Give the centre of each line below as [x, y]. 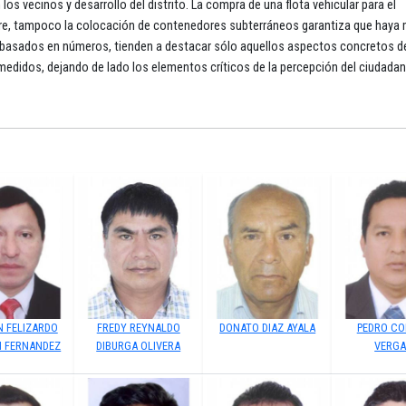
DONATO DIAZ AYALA [268, 328]
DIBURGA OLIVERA [139, 346]
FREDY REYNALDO [138, 328]
